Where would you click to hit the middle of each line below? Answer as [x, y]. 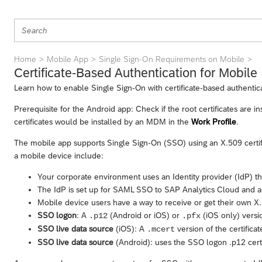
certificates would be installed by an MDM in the [103, 121]
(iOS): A [130, 228]
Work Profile [214, 121]
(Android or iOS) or [145, 215]
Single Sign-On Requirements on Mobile [172, 59]
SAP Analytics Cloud [202, 189]
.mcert [161, 229]
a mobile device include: [59, 155]
